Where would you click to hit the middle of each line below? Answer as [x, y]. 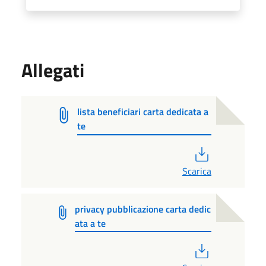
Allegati [53, 70]
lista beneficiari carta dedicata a [143, 111]
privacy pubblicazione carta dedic [143, 209]
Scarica [197, 171]
